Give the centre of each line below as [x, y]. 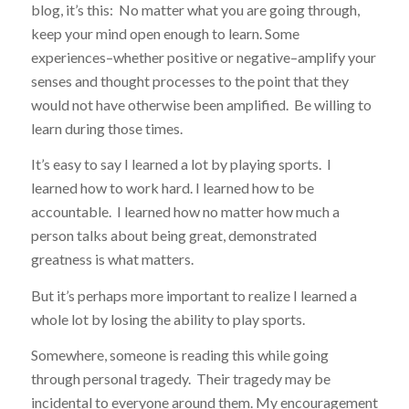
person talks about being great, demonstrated [173, 236]
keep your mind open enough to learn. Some [165, 33]
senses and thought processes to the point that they [189, 80]
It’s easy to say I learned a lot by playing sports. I [181, 164]
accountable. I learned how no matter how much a [185, 212]
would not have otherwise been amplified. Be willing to [201, 104]
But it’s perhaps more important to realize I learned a [194, 295]
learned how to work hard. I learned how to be [172, 188]
